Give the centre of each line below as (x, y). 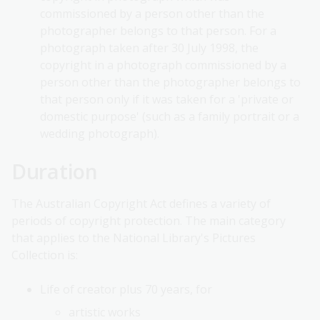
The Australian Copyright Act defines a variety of (141, 204)
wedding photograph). (100, 134)
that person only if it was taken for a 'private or (167, 100)
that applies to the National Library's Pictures (134, 238)
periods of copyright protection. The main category (149, 221)
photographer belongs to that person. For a (158, 31)
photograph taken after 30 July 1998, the (149, 48)
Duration (55, 171)
